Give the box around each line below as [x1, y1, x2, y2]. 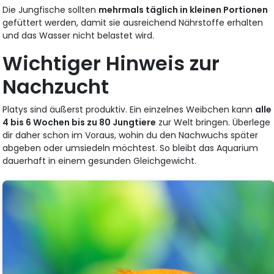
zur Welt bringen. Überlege [156, 116, 271, 128]
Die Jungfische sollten [2, 4, 99, 16]
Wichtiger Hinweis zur [2, 50, 220, 77]
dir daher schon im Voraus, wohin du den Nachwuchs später [2, 129, 259, 141]
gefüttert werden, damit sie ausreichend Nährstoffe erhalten [2, 17, 264, 29]
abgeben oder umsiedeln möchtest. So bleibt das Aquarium [2, 142, 259, 154]
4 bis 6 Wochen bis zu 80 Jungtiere [2, 116, 157, 128]
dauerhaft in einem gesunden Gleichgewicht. [2, 155, 197, 167]
